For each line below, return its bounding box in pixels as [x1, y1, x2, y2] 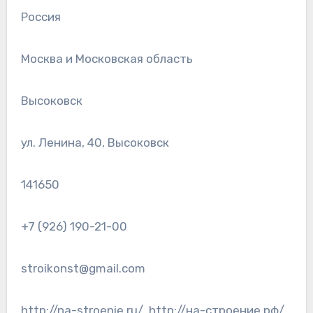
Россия [20, 10, 61, 24]
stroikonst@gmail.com [20, 261, 145, 276]
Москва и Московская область [20, 52, 193, 66]
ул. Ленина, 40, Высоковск [20, 136, 169, 150]
